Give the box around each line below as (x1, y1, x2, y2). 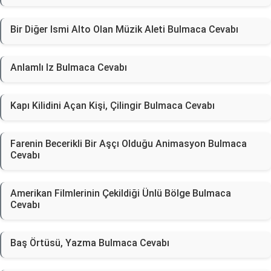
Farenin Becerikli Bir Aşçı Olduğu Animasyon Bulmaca (10, 138, 247, 149)
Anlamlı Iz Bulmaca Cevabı (10, 62, 127, 73)
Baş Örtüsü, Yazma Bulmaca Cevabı (10, 237, 169, 249)
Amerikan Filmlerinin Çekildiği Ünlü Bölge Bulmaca (10, 188, 231, 199)
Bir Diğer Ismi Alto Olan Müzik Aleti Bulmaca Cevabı (10, 24, 238, 35)
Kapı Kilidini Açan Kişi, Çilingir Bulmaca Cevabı (10, 100, 215, 111)
